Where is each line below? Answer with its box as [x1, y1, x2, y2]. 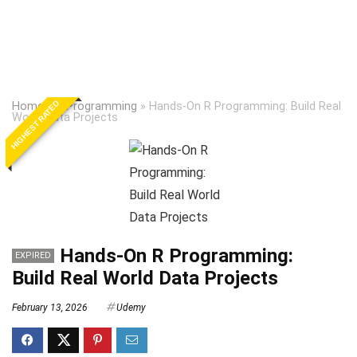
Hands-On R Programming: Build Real [149, 100, 341, 113]
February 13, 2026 [12, 302, 88, 313]
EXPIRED [15, 250, 51, 261]
